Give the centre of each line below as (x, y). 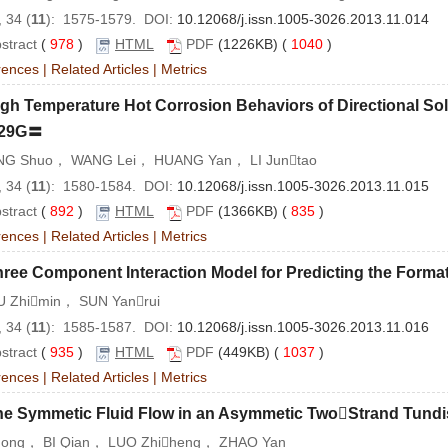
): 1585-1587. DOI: (111, 327)
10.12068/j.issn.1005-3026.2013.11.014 (303, 19)
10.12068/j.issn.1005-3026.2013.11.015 (303, 186)
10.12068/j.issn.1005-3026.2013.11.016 (303, 327)
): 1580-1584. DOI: (111, 186)
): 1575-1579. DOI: (111, 19)
